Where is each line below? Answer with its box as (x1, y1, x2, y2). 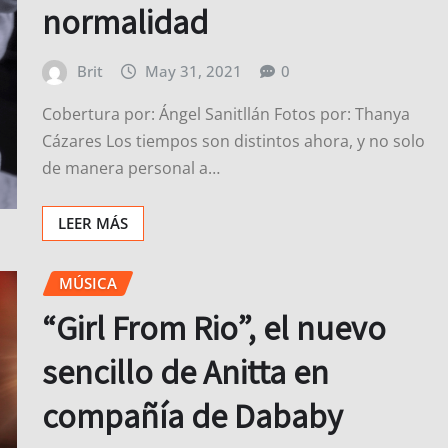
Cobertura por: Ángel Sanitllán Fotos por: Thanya (42, 103, 410, 126)
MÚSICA (59, 273, 117, 294)
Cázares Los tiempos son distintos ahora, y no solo (42, 130, 425, 153)
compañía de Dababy (42, 392, 343, 438)
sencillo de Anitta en (42, 348, 329, 394)
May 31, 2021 (145, 60, 243, 81)
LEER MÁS (58, 213, 128, 234)
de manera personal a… (42, 157, 220, 180)
